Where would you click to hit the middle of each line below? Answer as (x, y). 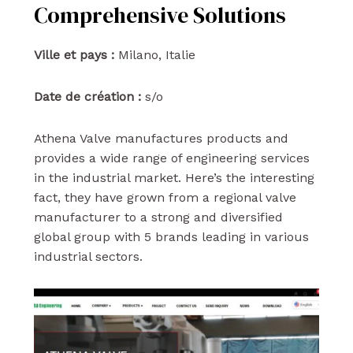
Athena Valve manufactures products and (161, 138)
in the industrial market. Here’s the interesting (174, 177)
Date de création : (87, 96)
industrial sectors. (88, 256)
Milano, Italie (154, 54)
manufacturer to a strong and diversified (158, 217)
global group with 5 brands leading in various (171, 236)
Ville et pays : (74, 54)
